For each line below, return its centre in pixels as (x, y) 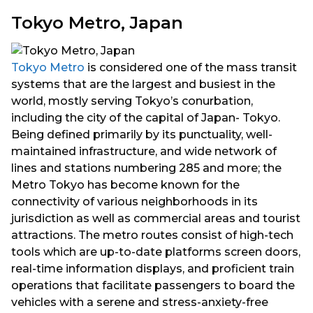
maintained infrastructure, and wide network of (144, 152)
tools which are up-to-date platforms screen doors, (156, 252)
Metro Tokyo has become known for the (125, 185)
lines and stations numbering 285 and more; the (146, 168)
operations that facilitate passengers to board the (153, 286)
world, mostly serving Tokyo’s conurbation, (132, 101)
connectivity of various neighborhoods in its (134, 202)
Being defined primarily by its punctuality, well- (142, 135)
